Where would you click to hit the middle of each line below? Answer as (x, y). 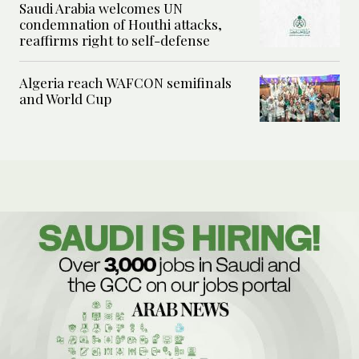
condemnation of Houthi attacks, (121, 24)
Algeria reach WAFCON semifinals (125, 82)
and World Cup (65, 98)
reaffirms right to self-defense (115, 40)
